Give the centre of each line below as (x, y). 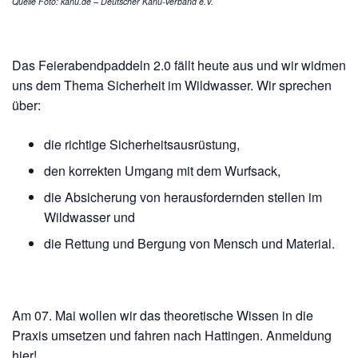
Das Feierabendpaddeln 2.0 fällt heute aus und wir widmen (179, 66)
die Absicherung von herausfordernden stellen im (183, 197)
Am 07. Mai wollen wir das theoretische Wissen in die (163, 316)
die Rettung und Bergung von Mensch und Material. (189, 244)
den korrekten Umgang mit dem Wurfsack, (162, 171)
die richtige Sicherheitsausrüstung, (142, 145)
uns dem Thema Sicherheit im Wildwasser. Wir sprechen (172, 86)
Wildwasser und (89, 217)
